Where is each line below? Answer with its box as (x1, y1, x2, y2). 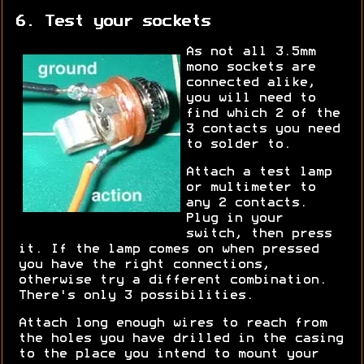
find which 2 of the (184, 108, 340, 120)
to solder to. (184, 139, 291, 151)
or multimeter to (184, 182, 315, 194)
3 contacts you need (184, 123, 340, 136)
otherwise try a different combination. (18, 275, 327, 287)
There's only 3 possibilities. (18, 290, 254, 302)
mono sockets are (184, 62, 315, 74)
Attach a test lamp (184, 167, 331, 179)
